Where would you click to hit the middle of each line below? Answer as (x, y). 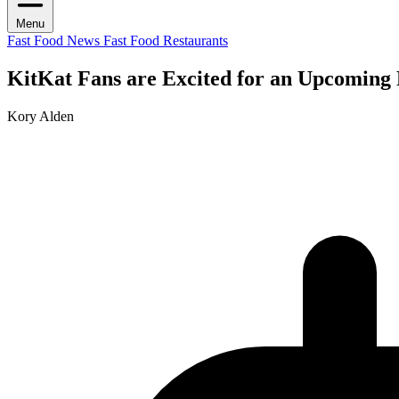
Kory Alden (41, 116)
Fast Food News (55, 40)
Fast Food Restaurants (166, 40)
